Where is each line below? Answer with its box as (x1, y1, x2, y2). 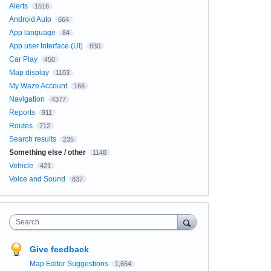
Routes (8, 122, 33, 130)
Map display (8, 68, 49, 77)
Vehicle (8, 162, 33, 170)
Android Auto (8, 15, 51, 24)
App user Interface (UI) (8, 42, 83, 50)
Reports (8, 108, 35, 117)
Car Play (8, 55, 38, 64)
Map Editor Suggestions (29, 260, 110, 268)
